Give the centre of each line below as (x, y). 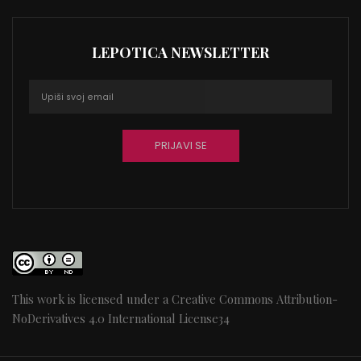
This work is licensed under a (92, 299)
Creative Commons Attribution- (255, 299)
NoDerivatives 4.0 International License (115, 319)
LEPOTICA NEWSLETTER (180, 53)
